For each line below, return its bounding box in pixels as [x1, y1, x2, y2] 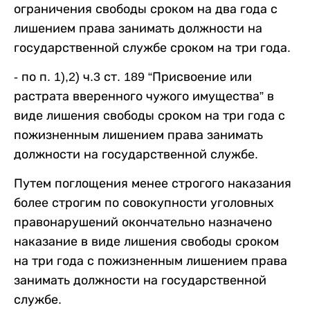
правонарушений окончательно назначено [14, 215, 272, 230]
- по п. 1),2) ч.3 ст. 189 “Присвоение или [14, 70, 252, 84]
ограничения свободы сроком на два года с [14, 2, 277, 17]
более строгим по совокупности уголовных [14, 196, 274, 210]
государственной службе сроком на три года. [14, 41, 294, 55]
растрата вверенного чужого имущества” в [14, 89, 274, 104]
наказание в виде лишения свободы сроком [14, 235, 279, 249]
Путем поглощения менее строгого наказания [14, 176, 291, 191]
